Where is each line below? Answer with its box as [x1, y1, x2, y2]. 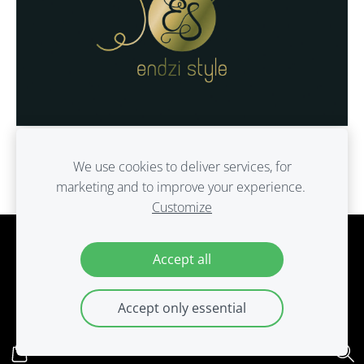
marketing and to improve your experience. [55, 178, 309, 196]
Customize [152, 198, 212, 216]
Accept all [153, 250, 211, 268]
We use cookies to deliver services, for [72, 158, 292, 175]
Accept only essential [118, 299, 246, 317]
